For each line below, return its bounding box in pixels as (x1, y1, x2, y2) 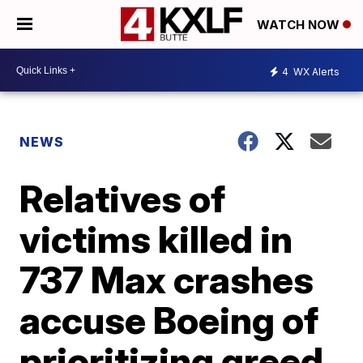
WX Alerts (291, 65, 340, 78)
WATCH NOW (257, 17, 343, 33)
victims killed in (19, 216, 293, 262)
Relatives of (19, 176, 226, 221)
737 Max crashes (19, 257, 314, 302)
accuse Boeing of (19, 297, 319, 343)
